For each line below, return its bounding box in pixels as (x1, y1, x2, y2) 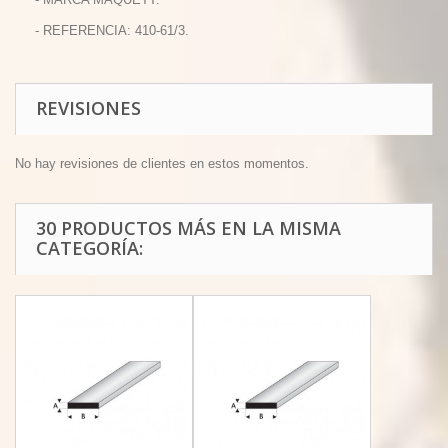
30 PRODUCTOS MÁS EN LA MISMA (36, 216, 341, 240)
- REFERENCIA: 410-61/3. (35, 23, 189, 38)
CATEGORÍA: (36, 236, 143, 260)
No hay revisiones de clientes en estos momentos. (15, 156, 309, 171)
